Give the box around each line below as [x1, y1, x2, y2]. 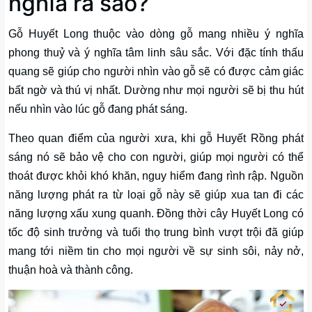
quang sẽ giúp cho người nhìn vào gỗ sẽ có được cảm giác [8, 65, 304, 77]
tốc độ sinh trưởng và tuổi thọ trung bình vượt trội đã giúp [8, 226, 304, 238]
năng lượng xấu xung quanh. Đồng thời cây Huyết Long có [8, 207, 304, 219]
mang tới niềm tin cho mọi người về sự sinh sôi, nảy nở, [8, 244, 304, 257]
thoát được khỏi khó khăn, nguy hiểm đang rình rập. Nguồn [8, 169, 304, 182]
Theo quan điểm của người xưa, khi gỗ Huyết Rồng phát [8, 132, 304, 144]
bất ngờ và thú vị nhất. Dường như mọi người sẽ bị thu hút [8, 84, 304, 96]
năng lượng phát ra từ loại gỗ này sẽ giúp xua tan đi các [8, 188, 304, 201]
